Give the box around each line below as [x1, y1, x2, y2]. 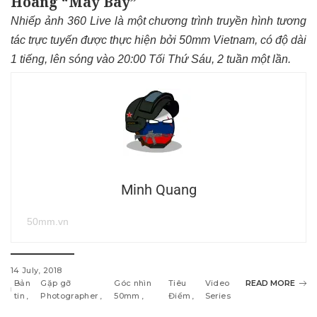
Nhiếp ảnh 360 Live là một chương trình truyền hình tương [11, 15, 306, 28]
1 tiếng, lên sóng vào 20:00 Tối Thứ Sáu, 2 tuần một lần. [11, 53, 291, 66]
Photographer [40, 291, 98, 301]
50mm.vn [27, 216, 69, 228]
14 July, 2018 [11, 265, 62, 276]
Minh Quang [120, 181, 197, 199]
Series [204, 291, 231, 301]
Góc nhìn [114, 278, 151, 289]
